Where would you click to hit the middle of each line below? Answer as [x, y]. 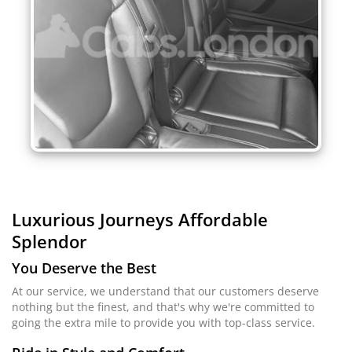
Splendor [49, 242]
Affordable [223, 220]
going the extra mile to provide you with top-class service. [163, 323]
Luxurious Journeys [95, 220]
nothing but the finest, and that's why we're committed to [163, 307]
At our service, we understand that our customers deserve [165, 291]
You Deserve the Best [84, 268]
